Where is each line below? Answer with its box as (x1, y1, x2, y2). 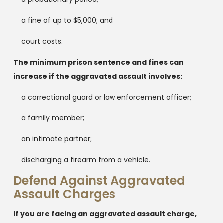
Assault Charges (13, 185, 115, 202)
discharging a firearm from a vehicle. (21, 154, 150, 165)
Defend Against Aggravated (13, 172, 185, 189)
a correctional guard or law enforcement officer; (21, 92, 191, 102)
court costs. (21, 36, 63, 46)
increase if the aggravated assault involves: (13, 71, 182, 81)
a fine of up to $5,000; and (21, 15, 113, 25)
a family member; (21, 112, 84, 123)
